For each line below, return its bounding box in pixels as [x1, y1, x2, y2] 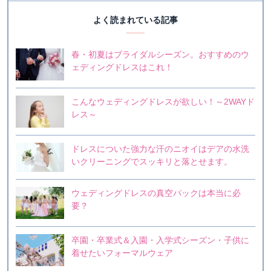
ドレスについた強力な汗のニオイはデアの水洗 [71, 144, 249, 154]
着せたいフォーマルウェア [71, 248, 173, 258]
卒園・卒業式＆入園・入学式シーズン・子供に [71, 235, 249, 245]
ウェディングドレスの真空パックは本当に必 [71, 188, 241, 198]
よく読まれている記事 [93, 15, 178, 25]
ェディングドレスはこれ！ [71, 62, 173, 72]
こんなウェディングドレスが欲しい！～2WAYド [71, 97, 255, 106]
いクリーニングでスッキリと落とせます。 [71, 157, 232, 166]
